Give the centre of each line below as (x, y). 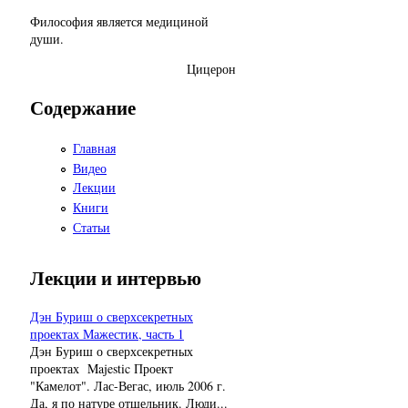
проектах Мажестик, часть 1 (107, 333)
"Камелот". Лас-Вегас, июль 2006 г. (128, 385)
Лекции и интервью (116, 278)
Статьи (92, 228)
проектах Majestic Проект (102, 368)
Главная (94, 148)
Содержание (83, 107)
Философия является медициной (119, 22)
